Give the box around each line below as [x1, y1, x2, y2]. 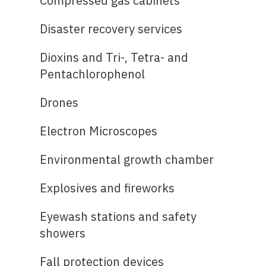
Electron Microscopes [40, 122, 158, 139]
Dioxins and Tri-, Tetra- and [40, 49, 189, 65]
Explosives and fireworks [40, 179, 175, 196]
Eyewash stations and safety [40, 208, 197, 224]
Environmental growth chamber [40, 151, 214, 167]
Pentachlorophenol [40, 65, 145, 82]
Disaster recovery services [40, 20, 183, 37]
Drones [40, 94, 79, 110]
